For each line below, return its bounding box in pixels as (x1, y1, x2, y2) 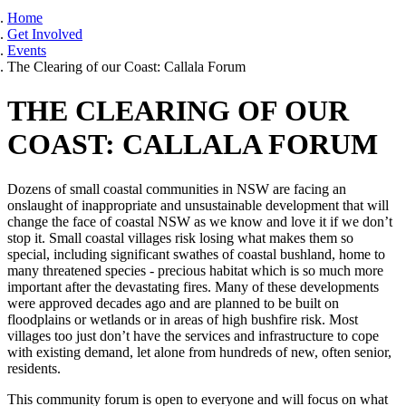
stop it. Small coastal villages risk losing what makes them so (7, 229, 353, 246)
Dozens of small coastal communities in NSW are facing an (7, 180, 346, 197)
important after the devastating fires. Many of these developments (7, 278, 379, 295)
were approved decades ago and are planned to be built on (7, 295, 339, 311)
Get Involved (7, 25, 82, 42)
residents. (7, 360, 61, 376)
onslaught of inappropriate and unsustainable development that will (7, 197, 389, 213)
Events (7, 42, 46, 58)
